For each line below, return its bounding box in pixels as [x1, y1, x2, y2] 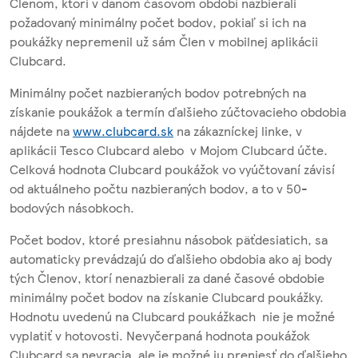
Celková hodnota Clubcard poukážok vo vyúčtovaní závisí [10, 159, 335, 178]
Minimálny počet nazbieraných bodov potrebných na [10, 82, 306, 101]
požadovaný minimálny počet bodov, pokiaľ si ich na [10, 12, 306, 31]
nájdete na [10, 121, 73, 140]
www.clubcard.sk [73, 121, 173, 140]
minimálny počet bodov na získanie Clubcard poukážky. [10, 287, 327, 306]
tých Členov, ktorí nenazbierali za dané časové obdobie [10, 268, 324, 287]
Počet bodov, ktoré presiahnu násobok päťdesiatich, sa [10, 229, 328, 249]
